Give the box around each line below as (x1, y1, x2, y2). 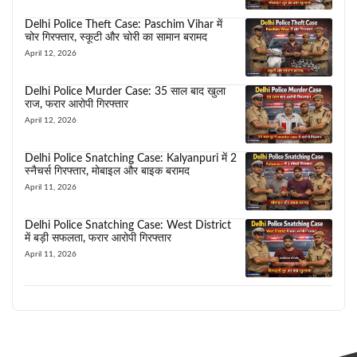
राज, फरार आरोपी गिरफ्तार (25, 99, 128, 111)
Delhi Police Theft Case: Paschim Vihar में (25, 19, 222, 31)
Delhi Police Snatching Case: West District (25, 220, 231, 232)
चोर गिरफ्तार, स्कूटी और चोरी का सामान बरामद (25, 32, 207, 44)
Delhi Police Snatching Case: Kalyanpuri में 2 (25, 153, 237, 165)
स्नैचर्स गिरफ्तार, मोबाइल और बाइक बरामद (25, 166, 190, 178)
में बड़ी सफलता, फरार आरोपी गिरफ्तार (25, 233, 171, 245)
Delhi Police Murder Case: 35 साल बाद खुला (25, 86, 226, 98)
